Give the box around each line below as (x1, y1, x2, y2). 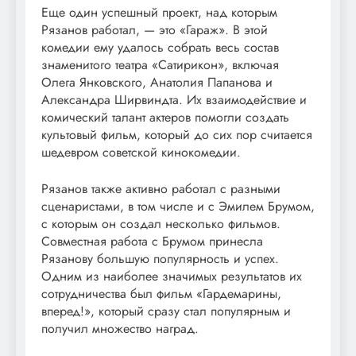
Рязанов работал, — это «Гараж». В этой (41, 20, 268, 39)
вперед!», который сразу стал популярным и (41, 301, 291, 320)
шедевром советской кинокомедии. (41, 142, 241, 161)
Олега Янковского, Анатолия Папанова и (41, 72, 273, 91)
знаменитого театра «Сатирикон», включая (41, 55, 279, 74)
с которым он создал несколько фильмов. (41, 214, 281, 233)
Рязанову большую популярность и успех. (41, 249, 279, 268)
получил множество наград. (41, 319, 199, 338)
